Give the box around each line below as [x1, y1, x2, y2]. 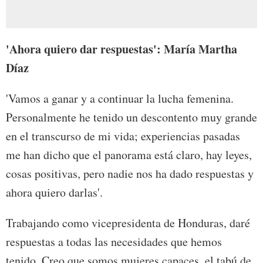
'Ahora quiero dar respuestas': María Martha [6, 41, 237, 58]
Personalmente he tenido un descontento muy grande [6, 109, 257, 126]
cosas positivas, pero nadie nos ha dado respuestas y [6, 166, 254, 182]
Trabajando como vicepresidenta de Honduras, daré [6, 215, 250, 231]
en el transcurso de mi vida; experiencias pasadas [6, 128, 240, 144]
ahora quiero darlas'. [6, 184, 103, 201]
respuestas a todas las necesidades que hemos [6, 234, 222, 250]
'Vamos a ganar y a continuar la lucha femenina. [6, 90, 234, 107]
